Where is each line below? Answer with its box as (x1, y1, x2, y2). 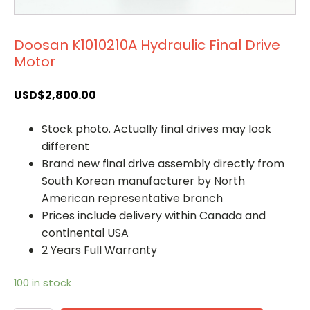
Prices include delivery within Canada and (42, 207, 266, 224)
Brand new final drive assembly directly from (42, 155, 284, 172)
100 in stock (14, 275, 71, 290)
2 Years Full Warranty (42, 241, 157, 258)
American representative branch (42, 190, 223, 206)
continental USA (42, 224, 129, 241)
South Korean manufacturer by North (42, 172, 245, 189)
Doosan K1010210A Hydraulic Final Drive (14, 35, 280, 55)
